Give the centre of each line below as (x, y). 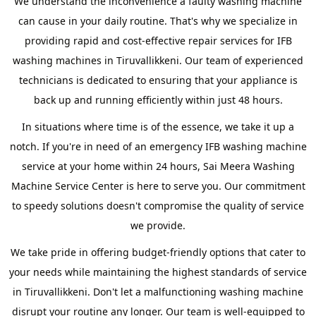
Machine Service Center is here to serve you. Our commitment (158, 186)
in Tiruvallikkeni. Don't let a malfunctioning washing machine (158, 292)
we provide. (158, 225)
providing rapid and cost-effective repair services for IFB (158, 41)
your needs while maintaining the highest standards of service (158, 272)
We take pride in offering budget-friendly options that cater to (158, 252)
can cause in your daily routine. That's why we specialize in (158, 21)
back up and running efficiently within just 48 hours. (158, 100)
